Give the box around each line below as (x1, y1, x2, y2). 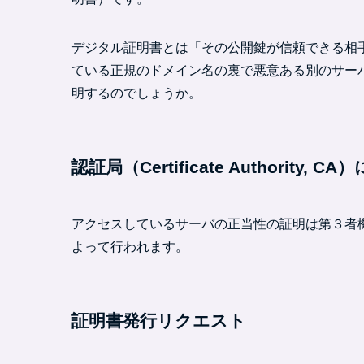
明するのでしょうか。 (71, 85, 201, 100)
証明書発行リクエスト (71, 311, 246, 331)
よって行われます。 (71, 239, 188, 253)
